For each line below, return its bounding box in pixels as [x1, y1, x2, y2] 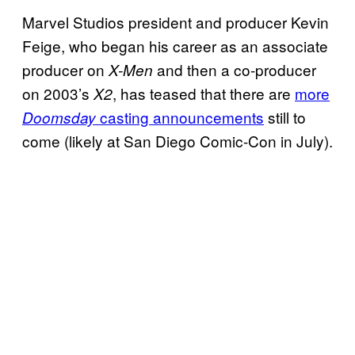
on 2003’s [22, 82, 94, 105]
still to [264, 106, 306, 128]
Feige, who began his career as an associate [22, 35, 328, 57]
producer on [22, 59, 109, 81]
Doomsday [22, 107, 96, 128]
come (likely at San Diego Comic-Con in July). [22, 130, 333, 152]
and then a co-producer [153, 59, 316, 81]
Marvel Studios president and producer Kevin [22, 11, 329, 33]
